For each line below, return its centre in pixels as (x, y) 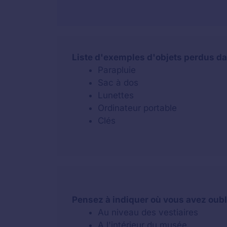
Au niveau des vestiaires (148, 212)
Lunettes (116, 96)
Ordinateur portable (137, 108)
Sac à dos (118, 83)
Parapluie (117, 70)
